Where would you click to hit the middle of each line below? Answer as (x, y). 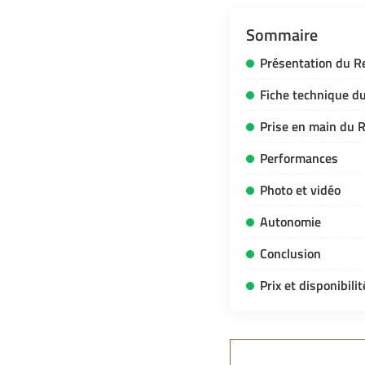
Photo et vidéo (300, 190)
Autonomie (290, 222)
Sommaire (282, 35)
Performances (299, 158)
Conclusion (290, 254)
